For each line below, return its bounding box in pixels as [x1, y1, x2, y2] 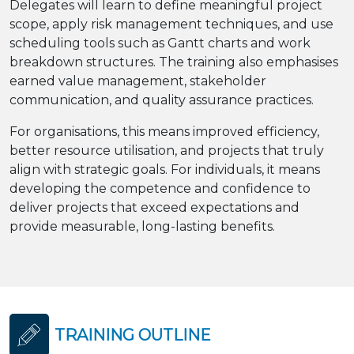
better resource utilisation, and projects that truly [9, 142, 324, 158]
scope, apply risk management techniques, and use [9, 16, 333, 32]
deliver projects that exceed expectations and [9, 199, 299, 215]
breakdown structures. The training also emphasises [9, 54, 338, 70]
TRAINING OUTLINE [55, 325, 211, 345]
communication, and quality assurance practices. [9, 92, 314, 107]
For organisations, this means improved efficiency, [9, 123, 319, 139]
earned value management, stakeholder [9, 73, 266, 88]
